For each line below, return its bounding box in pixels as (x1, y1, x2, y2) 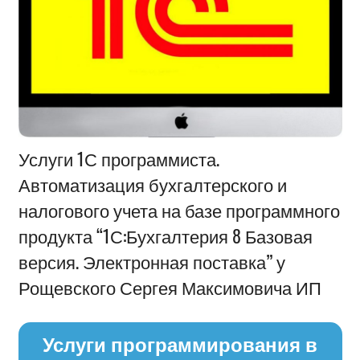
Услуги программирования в (43, 330, 317, 358)
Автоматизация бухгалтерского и (18, 170, 287, 197)
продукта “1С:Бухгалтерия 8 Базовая (18, 222, 313, 248)
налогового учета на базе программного (18, 196, 340, 223)
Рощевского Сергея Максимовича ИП (18, 273, 321, 300)
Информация (33, 134, 96, 149)
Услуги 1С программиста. (18, 145, 219, 171)
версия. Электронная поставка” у (18, 247, 285, 274)
